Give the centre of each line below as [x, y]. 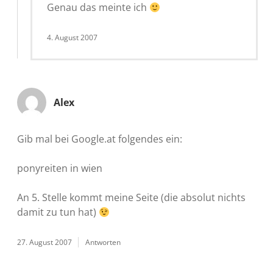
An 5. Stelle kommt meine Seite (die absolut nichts [131, 197]
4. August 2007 [72, 37]
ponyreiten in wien [60, 168]
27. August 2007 [44, 242]
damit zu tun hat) [58, 212]
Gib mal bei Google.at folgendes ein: [100, 139]
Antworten [103, 242]
